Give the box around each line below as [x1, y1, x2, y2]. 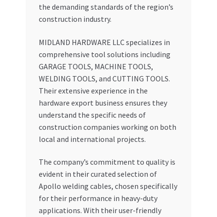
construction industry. [38, 14, 111, 24]
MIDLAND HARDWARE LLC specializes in [38, 37, 170, 47]
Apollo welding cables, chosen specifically [38, 181, 177, 191]
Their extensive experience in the [38, 85, 148, 95]
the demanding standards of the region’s [38, 1, 173, 12]
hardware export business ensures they [38, 97, 167, 108]
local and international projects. [38, 134, 146, 144]
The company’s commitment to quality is [38, 157, 175, 167]
